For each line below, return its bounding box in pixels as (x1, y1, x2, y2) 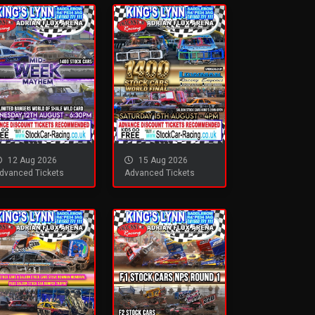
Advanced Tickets (124, 168, 195, 179)
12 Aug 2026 (6, 155, 57, 166)
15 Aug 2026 (136, 155, 188, 166)
